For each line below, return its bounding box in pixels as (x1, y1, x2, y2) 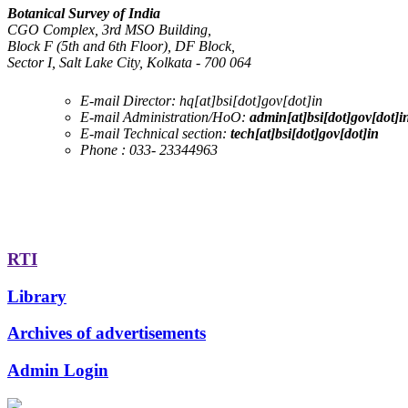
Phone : (80, 141, 126, 158)
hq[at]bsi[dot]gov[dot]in (176, 92, 322, 108)
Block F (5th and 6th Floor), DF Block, (7, 37, 235, 54)
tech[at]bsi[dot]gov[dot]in (230, 125, 379, 141)
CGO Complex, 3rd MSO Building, (7, 21, 211, 37)
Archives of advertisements (7, 323, 206, 343)
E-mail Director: (80, 92, 176, 108)
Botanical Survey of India (7, 5, 160, 21)
